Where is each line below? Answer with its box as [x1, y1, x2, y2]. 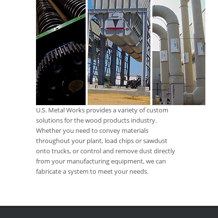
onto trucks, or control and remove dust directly [36, 146, 175, 155]
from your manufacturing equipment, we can [36, 157, 166, 165]
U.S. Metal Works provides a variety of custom [36, 106, 168, 114]
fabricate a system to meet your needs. [36, 167, 148, 176]
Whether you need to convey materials [36, 126, 148, 135]
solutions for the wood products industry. [36, 116, 157, 125]
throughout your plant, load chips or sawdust [36, 136, 167, 145]
